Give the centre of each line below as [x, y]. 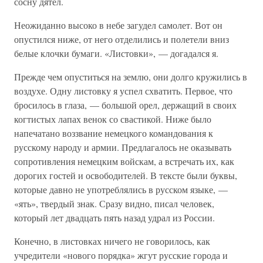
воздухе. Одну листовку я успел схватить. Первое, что [123, 91]
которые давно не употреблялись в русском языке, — [121, 189]
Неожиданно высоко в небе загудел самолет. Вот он [118, 25]
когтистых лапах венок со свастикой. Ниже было [113, 119]
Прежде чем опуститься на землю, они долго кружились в [131, 77]
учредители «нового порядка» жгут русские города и [121, 255]
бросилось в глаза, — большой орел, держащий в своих [125, 105]
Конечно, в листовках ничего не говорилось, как [112, 241]
